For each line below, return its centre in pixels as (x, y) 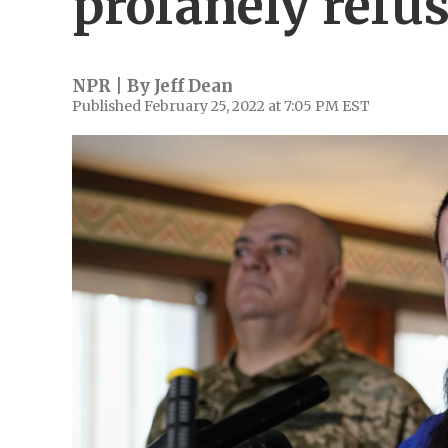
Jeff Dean (193, 86)
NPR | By (113, 86)
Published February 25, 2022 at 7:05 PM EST (221, 106)
